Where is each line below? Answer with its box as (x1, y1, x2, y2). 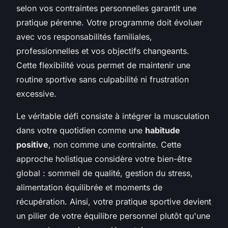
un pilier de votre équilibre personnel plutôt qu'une (16, 211, 210, 221)
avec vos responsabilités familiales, (16, 32, 152, 42)
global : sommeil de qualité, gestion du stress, (16, 168, 193, 179)
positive (16, 139, 48, 150)
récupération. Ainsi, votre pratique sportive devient (16, 196, 211, 207)
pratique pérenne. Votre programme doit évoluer (16, 17, 203, 28)
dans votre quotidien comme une (16, 125, 145, 136)
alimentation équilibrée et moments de (16, 182, 162, 193)
